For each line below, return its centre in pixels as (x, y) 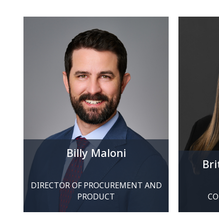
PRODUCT (96, 197)
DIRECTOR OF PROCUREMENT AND (96, 185)
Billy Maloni (96, 153)
